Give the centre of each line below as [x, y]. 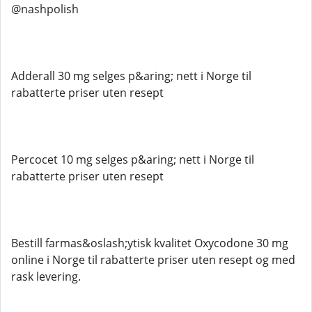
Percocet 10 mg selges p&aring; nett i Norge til [133, 159]
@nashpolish [45, 9]
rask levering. [46, 276]
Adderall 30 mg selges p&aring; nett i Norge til [131, 76]
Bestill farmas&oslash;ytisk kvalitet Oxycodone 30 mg [150, 243]
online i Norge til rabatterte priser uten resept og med [153, 260]
